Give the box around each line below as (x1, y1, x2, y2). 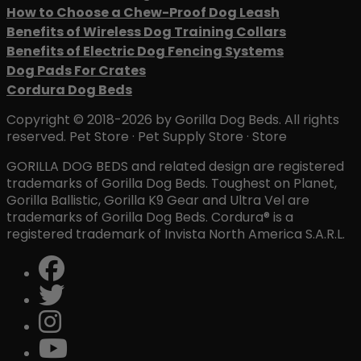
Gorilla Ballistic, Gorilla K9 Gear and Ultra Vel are (6, 190, 309, 210)
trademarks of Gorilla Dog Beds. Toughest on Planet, (6, 173, 337, 193)
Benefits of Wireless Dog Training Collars (6, 22, 286, 41)
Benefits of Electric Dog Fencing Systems (6, 41, 284, 60)
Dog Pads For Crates (6, 60, 146, 80)
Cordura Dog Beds (6, 80, 132, 99)
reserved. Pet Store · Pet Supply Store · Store (6, 127, 287, 146)
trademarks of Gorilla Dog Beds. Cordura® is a (6, 207, 293, 226)
